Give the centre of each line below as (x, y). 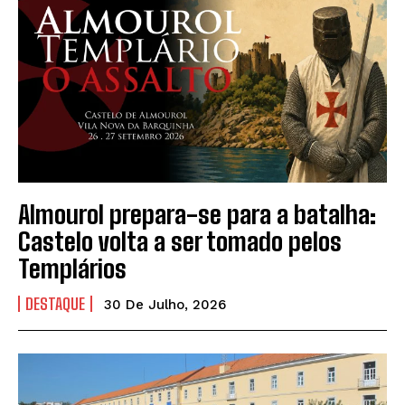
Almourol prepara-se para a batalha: (197, 215)
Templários (72, 269)
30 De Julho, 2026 (165, 305)
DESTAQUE (55, 304)
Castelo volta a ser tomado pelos (180, 242)
